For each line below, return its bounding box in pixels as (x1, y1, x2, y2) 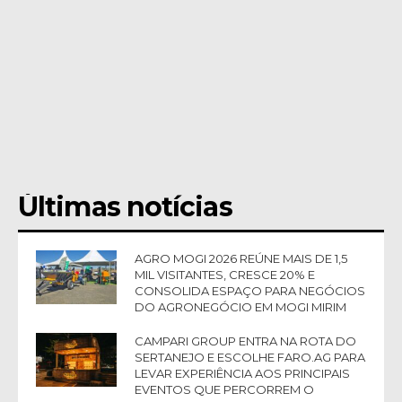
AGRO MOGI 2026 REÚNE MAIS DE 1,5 (135, 250, 347, 266)
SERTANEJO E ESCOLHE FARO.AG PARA (135, 349, 365, 364)
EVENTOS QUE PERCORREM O (135, 381, 314, 397)
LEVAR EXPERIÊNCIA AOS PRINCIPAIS (135, 365, 350, 380)
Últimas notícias (18, 189, 232, 223)
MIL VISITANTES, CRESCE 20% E (135, 267, 315, 282)
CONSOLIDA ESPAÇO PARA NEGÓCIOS (135, 283, 365, 298)
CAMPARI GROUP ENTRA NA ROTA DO (135, 333, 356, 348)
